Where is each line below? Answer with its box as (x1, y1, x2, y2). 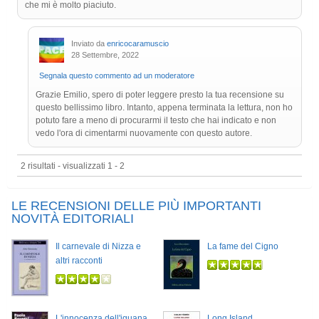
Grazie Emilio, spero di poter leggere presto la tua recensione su (36, 90, 284, 100)
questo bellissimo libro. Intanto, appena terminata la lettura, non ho (36, 103, 293, 113)
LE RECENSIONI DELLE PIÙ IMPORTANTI (11, 199, 261, 214)
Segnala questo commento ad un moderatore (39, 71, 194, 80)
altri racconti (56, 256, 103, 266)
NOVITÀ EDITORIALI (11, 211, 134, 226)
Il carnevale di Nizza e (56, 241, 141, 252)
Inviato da (71, 39, 107, 48)
